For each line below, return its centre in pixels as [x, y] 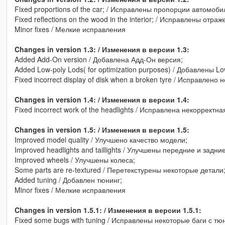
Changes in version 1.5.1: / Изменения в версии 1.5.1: [108, 210]
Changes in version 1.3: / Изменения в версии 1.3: [102, 49]
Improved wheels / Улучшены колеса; [75, 160]
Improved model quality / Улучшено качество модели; [101, 140]
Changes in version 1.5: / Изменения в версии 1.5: [102, 130]
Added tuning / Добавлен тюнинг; [68, 180]
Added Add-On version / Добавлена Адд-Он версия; [98, 60]
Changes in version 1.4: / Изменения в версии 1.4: [102, 100]
